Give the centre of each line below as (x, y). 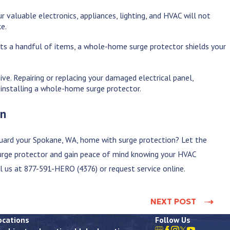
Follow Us (173, 220)
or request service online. (142, 168)
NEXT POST (174, 202)
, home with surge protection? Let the (142, 139)
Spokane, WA (55, 139)
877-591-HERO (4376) (61, 168)
